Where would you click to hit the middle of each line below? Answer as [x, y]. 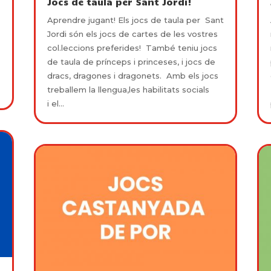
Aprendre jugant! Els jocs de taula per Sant [135, 20]
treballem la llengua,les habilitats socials [128, 90]
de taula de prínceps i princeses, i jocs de [131, 62]
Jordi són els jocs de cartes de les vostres [132, 34]
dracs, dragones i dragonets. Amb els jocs [132, 76]
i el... [55, 104]
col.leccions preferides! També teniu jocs [132, 48]
